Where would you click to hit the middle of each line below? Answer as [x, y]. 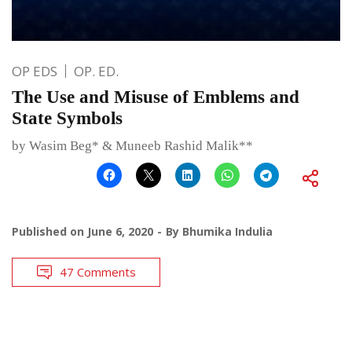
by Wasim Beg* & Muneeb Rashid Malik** [132, 145]
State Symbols [67, 118]
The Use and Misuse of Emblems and [156, 97]
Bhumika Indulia [227, 231]
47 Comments [98, 271]
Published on [49, 231]
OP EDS [35, 71]
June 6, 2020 [120, 231]
